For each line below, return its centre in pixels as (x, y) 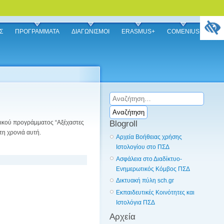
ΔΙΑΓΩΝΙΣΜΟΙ (90, 31)
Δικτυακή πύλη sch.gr (145, 181)
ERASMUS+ (138, 31)
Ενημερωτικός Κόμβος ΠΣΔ (153, 169)
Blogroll (123, 124)
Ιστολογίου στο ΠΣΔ (143, 147)
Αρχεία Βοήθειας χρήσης (149, 137)
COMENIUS (183, 31)
